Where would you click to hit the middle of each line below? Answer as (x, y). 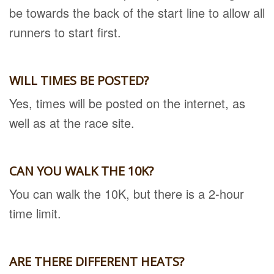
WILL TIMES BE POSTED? (79, 80)
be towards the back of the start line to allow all (137, 13)
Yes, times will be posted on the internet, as (127, 103)
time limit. (35, 213)
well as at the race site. (72, 123)
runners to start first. (65, 32)
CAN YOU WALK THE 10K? (81, 171)
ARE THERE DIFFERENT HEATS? (97, 261)
